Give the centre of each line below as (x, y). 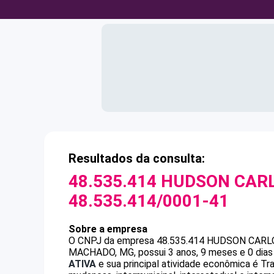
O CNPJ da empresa (113, 241)
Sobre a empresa (108, 229)
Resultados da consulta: (137, 158)
